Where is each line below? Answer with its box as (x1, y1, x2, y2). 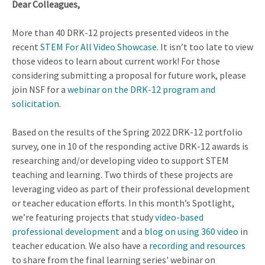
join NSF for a (12, 83, 67, 95)
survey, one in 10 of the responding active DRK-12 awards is (12, 140, 248, 152)
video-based (155, 211, 203, 223)
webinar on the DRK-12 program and (67, 83, 215, 95)
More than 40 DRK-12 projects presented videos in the (12, 26, 229, 38)
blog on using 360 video (144, 225, 238, 237)
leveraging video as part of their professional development (12, 182, 250, 195)
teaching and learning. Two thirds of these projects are (12, 168, 233, 180)
